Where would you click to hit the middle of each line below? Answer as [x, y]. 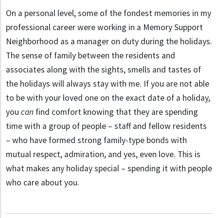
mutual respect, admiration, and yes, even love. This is [103, 154]
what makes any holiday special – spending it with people [109, 168]
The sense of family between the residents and [91, 55]
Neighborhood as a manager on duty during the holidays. [109, 41]
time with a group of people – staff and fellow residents [106, 126]
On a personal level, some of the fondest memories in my [109, 13]
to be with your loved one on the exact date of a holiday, [108, 98]
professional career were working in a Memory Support [104, 27]
